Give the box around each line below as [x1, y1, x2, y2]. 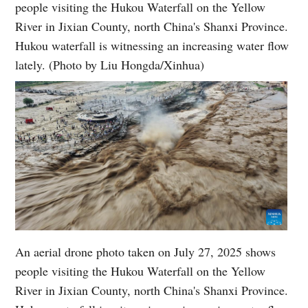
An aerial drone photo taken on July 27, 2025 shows [15, 243, 276, 260]
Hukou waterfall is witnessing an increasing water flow [15, 36, 289, 54]
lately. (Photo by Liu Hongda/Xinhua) [15, 56, 205, 73]
